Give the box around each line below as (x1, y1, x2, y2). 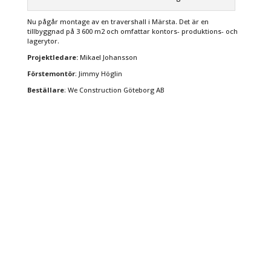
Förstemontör (27, 69, 75, 79)
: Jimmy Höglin (74, 69, 122, 79)
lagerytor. (27, 36, 59, 46)
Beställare (27, 85, 64, 95)
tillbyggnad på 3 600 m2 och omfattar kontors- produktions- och (27, 27, 238, 36)
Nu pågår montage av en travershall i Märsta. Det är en (27, 17, 209, 27)
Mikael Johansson (77, 53, 137, 62)
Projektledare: (27, 53, 78, 62)
